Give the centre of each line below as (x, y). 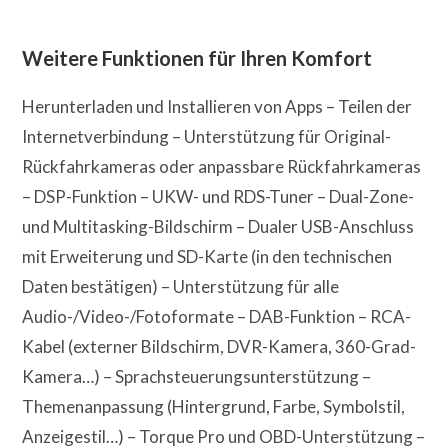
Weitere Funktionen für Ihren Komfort (197, 57)
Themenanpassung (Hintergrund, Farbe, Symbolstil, (214, 406)
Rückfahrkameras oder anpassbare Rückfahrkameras (222, 166)
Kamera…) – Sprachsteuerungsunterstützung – (197, 376)
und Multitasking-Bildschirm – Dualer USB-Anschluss (218, 226)
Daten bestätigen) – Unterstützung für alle (181, 286)
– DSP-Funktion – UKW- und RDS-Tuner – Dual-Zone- (218, 196)
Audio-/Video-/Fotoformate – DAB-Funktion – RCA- (217, 316)
